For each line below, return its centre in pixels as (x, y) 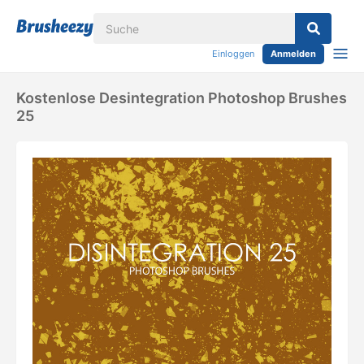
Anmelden (293, 54)
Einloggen (233, 54)
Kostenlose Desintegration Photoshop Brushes (182, 98)
